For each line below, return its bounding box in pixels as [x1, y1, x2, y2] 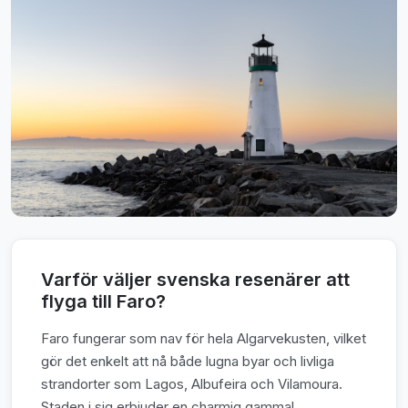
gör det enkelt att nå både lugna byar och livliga [41, 352, 334, 370]
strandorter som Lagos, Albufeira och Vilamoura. [41, 374, 342, 393]
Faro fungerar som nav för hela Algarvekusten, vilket [41, 329, 366, 347]
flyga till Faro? [41, 290, 166, 312]
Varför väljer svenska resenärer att [41, 268, 350, 291]
